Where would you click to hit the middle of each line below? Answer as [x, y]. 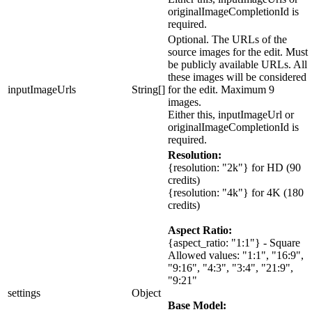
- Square [280, 243]
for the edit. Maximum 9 [221, 90]
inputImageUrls [42, 90]
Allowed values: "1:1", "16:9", [236, 256]
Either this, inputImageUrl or [231, 115]
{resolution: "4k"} [208, 193]
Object [146, 293]
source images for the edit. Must [238, 52]
